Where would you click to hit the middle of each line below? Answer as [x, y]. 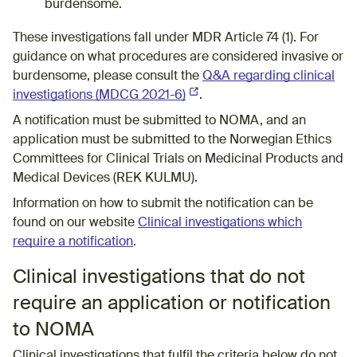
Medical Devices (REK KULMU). [105, 178]
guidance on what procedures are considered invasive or [178, 57]
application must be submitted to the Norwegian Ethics [172, 140]
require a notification [73, 242]
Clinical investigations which [220, 223]
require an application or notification [172, 303]
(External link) [224, 95]
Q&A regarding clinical [269, 76]
